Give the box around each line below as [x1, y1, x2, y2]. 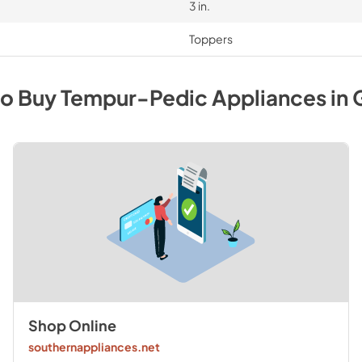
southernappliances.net [27, 339, 160, 354]
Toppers [188, 32, 233, 46]
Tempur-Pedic [60, 84, 208, 111]
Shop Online [27, 317, 116, 335]
